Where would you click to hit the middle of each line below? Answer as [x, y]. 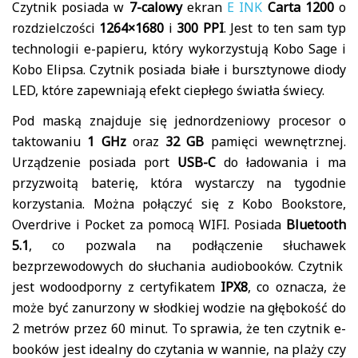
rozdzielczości [56, 28]
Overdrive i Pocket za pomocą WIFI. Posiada [149, 225]
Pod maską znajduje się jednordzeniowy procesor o [179, 121]
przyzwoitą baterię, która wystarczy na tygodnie [179, 183]
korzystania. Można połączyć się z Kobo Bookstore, [179, 204]
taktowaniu [46, 142]
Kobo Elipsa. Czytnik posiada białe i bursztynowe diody [179, 70]
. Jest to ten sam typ [285, 28]
